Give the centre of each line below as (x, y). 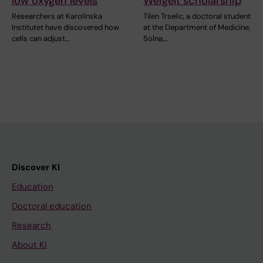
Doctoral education (52, 206)
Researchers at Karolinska (57, 16)
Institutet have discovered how (65, 28)
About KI (29, 245)
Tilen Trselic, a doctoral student (197, 16)
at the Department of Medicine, (197, 28)
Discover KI (36, 168)
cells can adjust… (41, 39)
